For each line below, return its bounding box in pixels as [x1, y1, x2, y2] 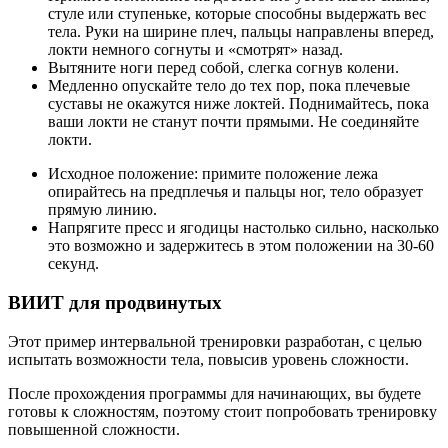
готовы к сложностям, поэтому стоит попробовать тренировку [8, 402, 437, 420]
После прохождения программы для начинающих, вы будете [8, 384, 421, 402]
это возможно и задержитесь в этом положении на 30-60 [48, 237, 434, 255]
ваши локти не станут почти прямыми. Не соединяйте [48, 113, 419, 131]
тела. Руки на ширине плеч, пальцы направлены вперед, [48, 23, 434, 41]
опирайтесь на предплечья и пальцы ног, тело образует [48, 183, 423, 201]
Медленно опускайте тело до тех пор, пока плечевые [48, 77, 410, 95]
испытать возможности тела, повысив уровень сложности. [8, 350, 409, 368]
